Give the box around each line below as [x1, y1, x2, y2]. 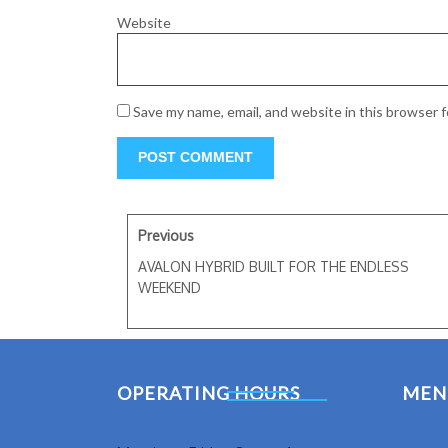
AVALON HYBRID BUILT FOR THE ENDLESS [138, 258, 409, 275]
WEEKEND [138, 279, 201, 296]
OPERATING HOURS [117, 382, 300, 404]
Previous [138, 227, 194, 244]
